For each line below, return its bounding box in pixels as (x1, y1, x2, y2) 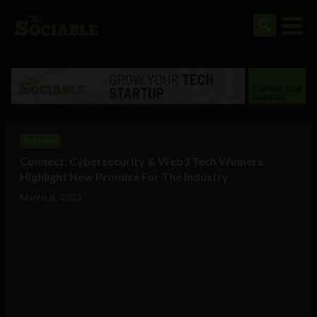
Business (23, 135, 58, 146)
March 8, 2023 (20, 191, 82, 204)
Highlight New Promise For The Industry (20, 170, 229, 184)
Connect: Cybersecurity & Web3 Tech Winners (20, 154, 263, 168)
